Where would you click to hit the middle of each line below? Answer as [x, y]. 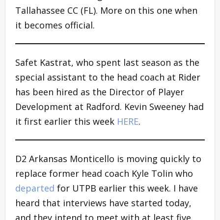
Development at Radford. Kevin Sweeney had [110, 106]
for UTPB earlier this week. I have [127, 188]
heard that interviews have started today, [103, 203]
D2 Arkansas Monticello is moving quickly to [108, 158]
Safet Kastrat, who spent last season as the [107, 62]
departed [36, 188]
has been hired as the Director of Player [100, 92]
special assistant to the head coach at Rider [108, 77]
